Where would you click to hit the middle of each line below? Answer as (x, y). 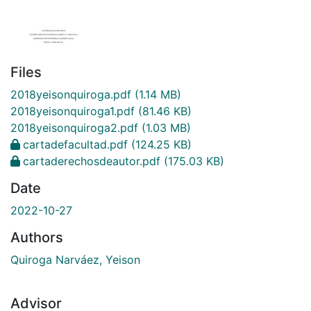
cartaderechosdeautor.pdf (92, 161)
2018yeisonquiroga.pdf (71, 95)
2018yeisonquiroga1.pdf (73, 111)
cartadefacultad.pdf (75, 145)
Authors (37, 238)
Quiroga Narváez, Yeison (75, 260)
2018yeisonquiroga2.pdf (74, 128)
